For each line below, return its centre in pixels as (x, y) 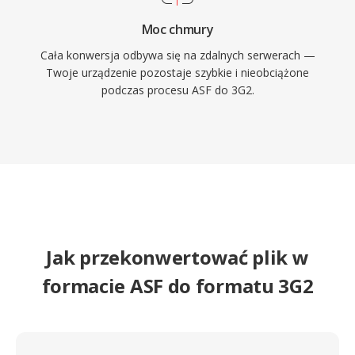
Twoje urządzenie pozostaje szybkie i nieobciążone (177, 73)
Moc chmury (177, 29)
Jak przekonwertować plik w (177, 257)
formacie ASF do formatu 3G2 (177, 286)
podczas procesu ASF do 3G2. (177, 90)
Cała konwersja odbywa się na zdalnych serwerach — (177, 55)
